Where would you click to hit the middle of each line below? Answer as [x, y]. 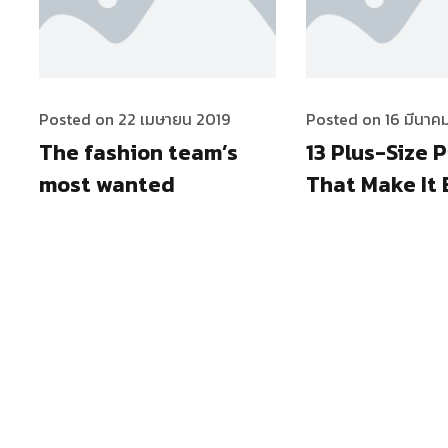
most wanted [107, 184]
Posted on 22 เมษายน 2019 [134, 118]
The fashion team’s [138, 152]
